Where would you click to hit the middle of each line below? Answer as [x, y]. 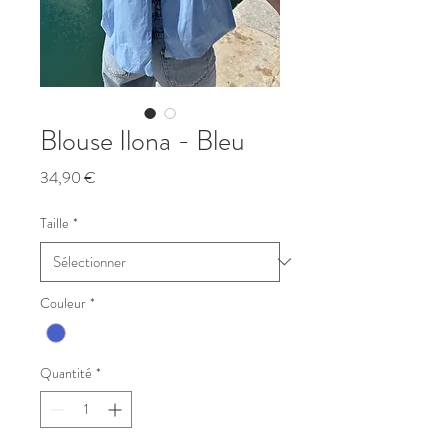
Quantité [66, 373]
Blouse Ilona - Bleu [142, 140]
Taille [54, 222]
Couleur [63, 302]
